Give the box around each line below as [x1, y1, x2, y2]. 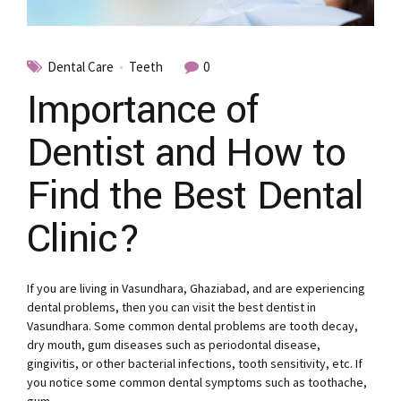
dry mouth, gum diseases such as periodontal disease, [27, 337, 320, 354]
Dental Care [47, 58, 114, 76]
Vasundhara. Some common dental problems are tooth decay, [27, 318, 358, 335]
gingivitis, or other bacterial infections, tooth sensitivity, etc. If [27, 355, 363, 372]
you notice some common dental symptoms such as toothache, [27, 374, 367, 391]
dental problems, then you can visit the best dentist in [27, 299, 316, 316]
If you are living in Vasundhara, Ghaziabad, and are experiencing [27, 280, 365, 297]
